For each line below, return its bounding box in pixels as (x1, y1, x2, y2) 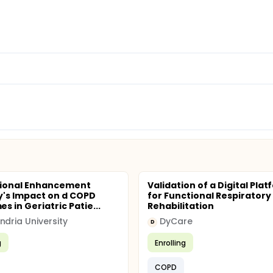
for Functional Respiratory (147, 190, 271, 202)
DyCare (160, 215, 193, 227)
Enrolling (155, 237, 186, 248)
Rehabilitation (147, 200, 214, 212)
